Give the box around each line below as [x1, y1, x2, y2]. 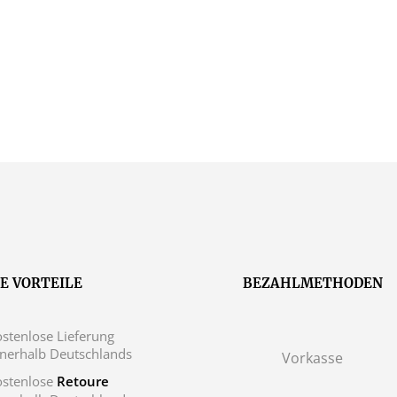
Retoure [56, 371, 109, 390]
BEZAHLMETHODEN [243, 274, 383, 292]
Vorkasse [278, 347, 343, 368]
